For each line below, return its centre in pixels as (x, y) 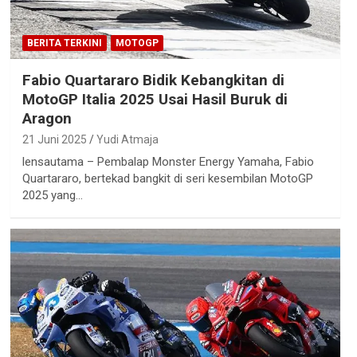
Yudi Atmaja (127, 139)
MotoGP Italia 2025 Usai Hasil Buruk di (155, 99)
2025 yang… (52, 195)
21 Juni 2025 (54, 139)
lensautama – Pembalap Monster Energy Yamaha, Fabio (168, 161)
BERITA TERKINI (64, 43)
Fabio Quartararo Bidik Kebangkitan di (153, 80)
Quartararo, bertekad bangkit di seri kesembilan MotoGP (167, 178)
